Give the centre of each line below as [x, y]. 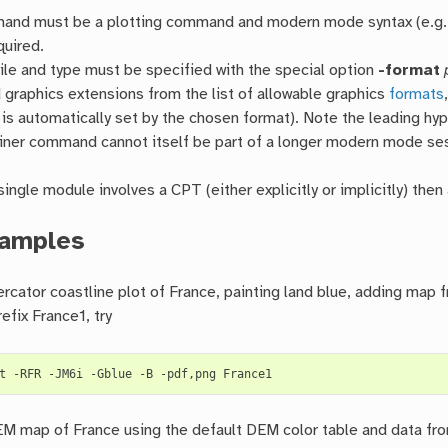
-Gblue [111, 374]
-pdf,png [188, 374]
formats [417, 95]
